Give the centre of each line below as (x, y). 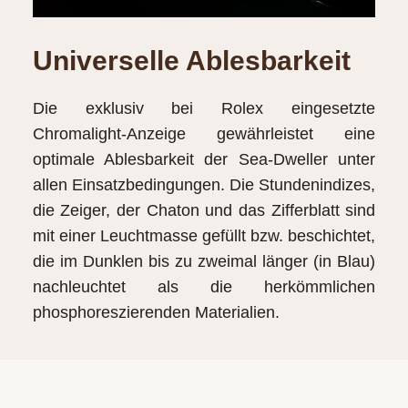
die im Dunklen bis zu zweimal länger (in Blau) (204, 261)
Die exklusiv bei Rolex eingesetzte (204, 108)
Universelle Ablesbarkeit (191, 60)
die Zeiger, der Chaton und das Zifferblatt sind (204, 210)
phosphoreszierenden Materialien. (156, 312)
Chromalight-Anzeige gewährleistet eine (204, 133)
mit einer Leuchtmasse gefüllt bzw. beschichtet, (204, 235)
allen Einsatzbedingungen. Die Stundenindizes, (204, 184)
